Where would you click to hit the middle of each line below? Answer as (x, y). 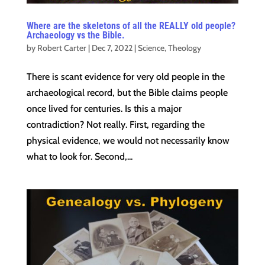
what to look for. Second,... (79, 156)
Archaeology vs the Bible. (75, 35)
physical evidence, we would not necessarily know (128, 140)
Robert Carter (62, 48)
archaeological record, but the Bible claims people (127, 92)
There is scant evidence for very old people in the (125, 76)
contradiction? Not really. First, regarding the (115, 124)
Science (151, 48)
